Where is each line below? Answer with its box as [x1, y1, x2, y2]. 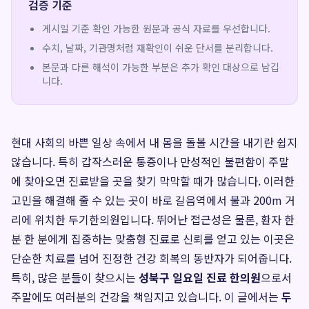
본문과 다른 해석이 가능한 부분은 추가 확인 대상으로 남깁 [42, 60, 279, 74]
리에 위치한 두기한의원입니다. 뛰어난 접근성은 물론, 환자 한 [11, 211, 295, 228]
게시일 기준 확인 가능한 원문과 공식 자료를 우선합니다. [42, 21, 270, 35]
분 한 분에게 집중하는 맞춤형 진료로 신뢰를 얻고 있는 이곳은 [11, 230, 295, 247]
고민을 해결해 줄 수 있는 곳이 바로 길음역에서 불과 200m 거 [11, 192, 295, 208]
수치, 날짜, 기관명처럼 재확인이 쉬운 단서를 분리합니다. [42, 41, 273, 54]
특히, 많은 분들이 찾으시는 [11, 269, 139, 286]
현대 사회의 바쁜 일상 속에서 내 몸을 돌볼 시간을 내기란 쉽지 [11, 134, 297, 150]
